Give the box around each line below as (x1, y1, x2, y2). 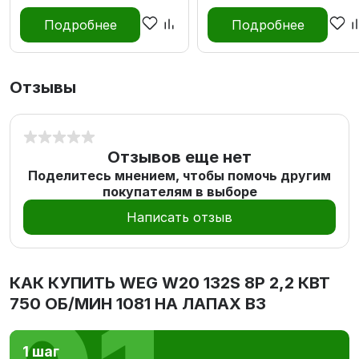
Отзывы (10, 77, 76, 97)
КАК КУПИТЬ (10, 272, 119, 292)
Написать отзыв (127, 208, 232, 225)
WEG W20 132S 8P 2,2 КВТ (119, 272, 330, 292)
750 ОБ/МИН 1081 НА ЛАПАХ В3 (10, 293, 266, 313)
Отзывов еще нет (107, 147, 252, 167)
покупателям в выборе (102, 183, 257, 200)
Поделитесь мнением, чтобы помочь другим (28, 167, 331, 184)
